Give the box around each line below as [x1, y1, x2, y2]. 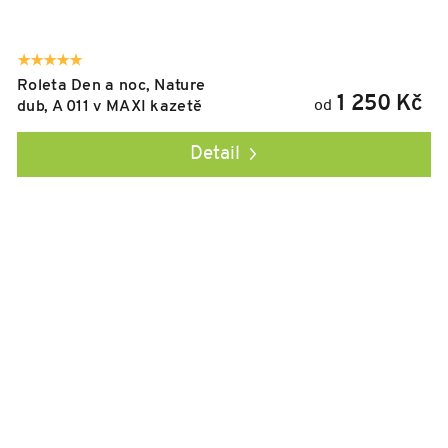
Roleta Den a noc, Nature [17, 78, 206, 95]
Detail [189, 145, 240, 165]
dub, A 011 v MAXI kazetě [17, 99, 203, 116]
